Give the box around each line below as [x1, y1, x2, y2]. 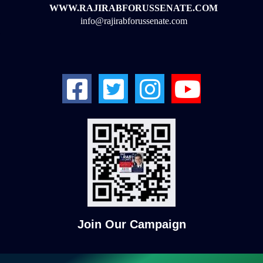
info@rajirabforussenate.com [80, 16, 187, 26]
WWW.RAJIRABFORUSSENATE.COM [49, 3, 218, 13]
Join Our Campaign [77, 218, 186, 231]
